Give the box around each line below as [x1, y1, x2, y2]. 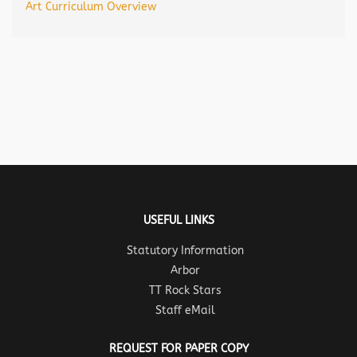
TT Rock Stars [148, 284, 222, 298]
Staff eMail [155, 304, 215, 318]
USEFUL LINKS [143, 214, 214, 228]
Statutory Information [126, 244, 244, 258]
